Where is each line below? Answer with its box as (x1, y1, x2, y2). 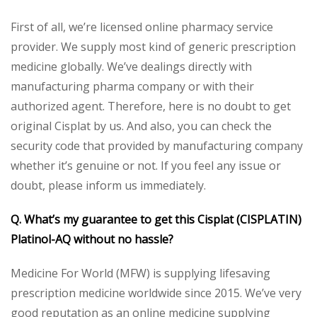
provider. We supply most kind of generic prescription (11, 38, 296, 54)
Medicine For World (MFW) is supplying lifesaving (11, 265, 270, 281)
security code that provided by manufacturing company (11, 137, 303, 154)
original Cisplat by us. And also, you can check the (11, 117, 272, 134)
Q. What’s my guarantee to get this (11, 211, 197, 227)
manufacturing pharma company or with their (11, 78, 254, 94)
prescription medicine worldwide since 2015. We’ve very (11, 284, 301, 301)
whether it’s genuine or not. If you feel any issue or (11, 157, 281, 173)
